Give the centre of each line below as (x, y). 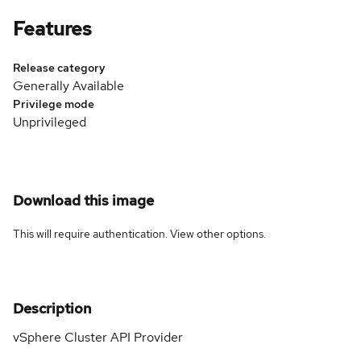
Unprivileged (50, 122)
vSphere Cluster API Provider (98, 337)
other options (230, 233)
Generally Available (68, 85)
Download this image (83, 200)
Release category (59, 67)
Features (52, 28)
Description (52, 308)
